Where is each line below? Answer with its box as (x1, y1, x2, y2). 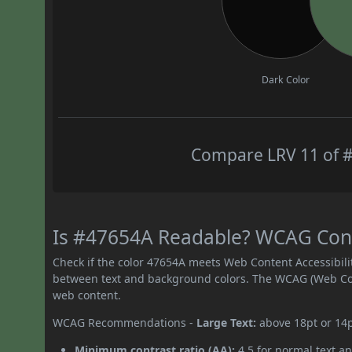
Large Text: (196, 314, 257, 330)
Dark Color (262, 72, 310, 86)
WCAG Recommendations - (53, 314, 197, 330)
